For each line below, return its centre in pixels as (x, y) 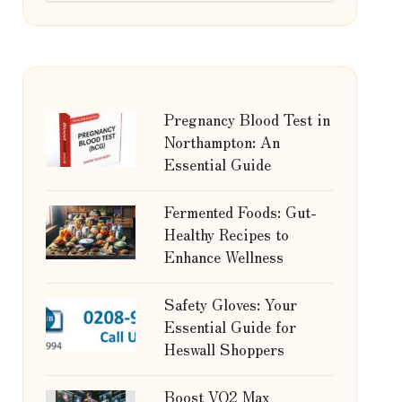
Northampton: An (222, 141)
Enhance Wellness (223, 256)
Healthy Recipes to (226, 234)
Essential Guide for (230, 326)
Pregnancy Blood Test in (247, 119)
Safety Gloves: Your (230, 304)
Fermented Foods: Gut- (240, 211)
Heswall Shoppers (224, 349)
